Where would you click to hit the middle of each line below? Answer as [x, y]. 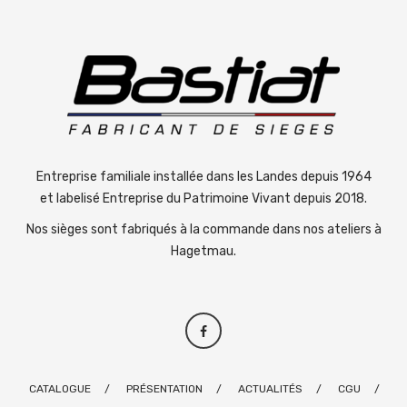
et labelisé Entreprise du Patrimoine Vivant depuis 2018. [203, 199]
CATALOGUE [60, 389]
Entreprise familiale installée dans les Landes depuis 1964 [203, 177]
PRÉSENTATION [164, 389]
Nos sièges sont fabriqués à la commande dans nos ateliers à [203, 230]
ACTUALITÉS [270, 389]
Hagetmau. [203, 252]
